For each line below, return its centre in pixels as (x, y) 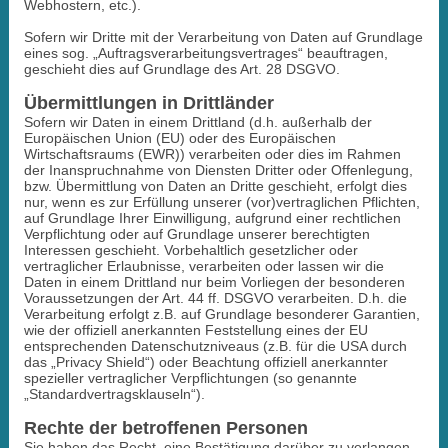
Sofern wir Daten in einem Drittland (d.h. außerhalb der (197, 121)
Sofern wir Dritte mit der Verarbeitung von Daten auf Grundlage (223, 36)
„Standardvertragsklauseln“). (114, 393)
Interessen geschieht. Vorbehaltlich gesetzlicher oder (190, 249)
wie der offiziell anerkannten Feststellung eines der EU (195, 329)
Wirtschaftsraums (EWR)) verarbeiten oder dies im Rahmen (212, 153)
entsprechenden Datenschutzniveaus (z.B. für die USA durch (215, 345)
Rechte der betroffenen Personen (165, 427)
